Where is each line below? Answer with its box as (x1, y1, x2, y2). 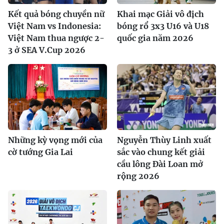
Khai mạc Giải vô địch (117, 9, 204, 19)
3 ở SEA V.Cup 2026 (8, 45, 85, 55)
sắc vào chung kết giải (117, 147, 205, 157)
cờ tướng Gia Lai (8, 147, 73, 157)
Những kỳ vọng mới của (8, 135, 102, 145)
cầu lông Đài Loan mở (117, 159, 203, 169)
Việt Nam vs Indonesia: (8, 21, 101, 31)
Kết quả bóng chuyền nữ (8, 9, 104, 19)
